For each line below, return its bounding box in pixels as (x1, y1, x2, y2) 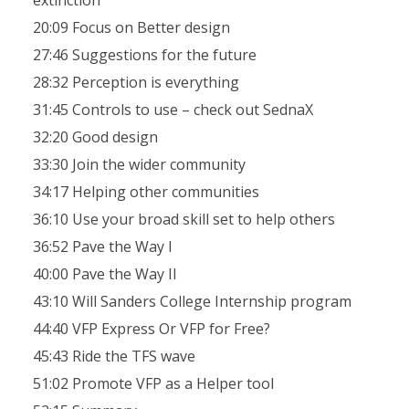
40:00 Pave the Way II (32, 264, 177, 284)
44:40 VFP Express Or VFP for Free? (32, 319, 270, 339)
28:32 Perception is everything (32, 72, 239, 92)
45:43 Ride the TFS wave (32, 346, 195, 366)
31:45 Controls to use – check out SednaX (32, 100, 313, 120)
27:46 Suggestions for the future (32, 45, 257, 65)
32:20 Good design (32, 127, 158, 147)
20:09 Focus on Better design (32, 17, 230, 37)
